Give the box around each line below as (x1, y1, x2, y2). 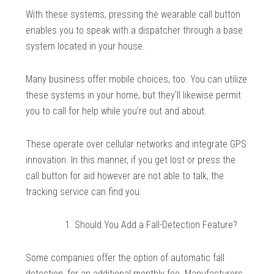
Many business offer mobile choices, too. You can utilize (26, 73, 248, 86)
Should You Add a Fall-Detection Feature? (75, 219, 238, 231)
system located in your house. (26, 40, 146, 53)
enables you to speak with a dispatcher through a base (26, 24, 243, 37)
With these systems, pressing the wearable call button (26, 9, 241, 21)
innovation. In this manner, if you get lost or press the (26, 154, 236, 166)
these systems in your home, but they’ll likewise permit (26, 89, 242, 102)
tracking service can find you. (26, 186, 143, 198)
